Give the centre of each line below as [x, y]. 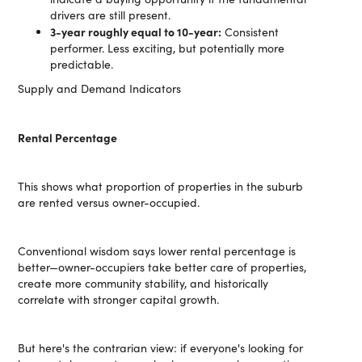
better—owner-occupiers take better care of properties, [162, 267]
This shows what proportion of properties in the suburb [161, 186]
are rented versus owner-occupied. [109, 202]
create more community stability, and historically [143, 283]
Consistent [250, 32]
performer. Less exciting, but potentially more [168, 48]
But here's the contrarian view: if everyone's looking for [161, 348]
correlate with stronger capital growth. [119, 299]
